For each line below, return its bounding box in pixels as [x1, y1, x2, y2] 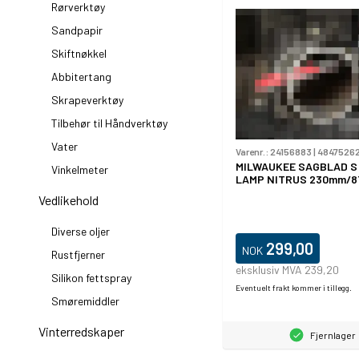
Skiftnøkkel [51, 46, 107, 60]
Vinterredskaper [38, 324, 124, 339]
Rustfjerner [51, 248, 105, 261]
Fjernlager [309, 329, 356, 341]
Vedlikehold [38, 192, 99, 208]
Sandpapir [51, 23, 103, 37]
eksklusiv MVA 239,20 [236, 262, 339, 276]
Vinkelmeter [51, 163, 108, 176]
